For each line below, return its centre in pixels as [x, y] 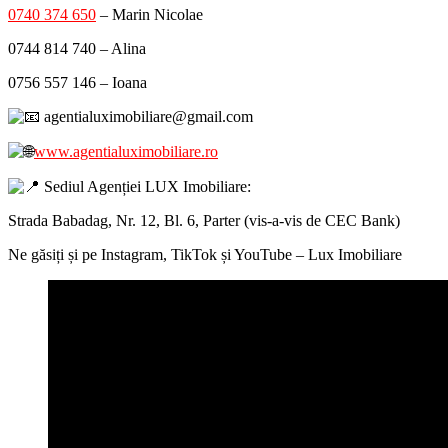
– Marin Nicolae [149, 15]
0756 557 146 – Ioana [77, 83]
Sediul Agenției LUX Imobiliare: [145, 187]
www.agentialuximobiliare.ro [126, 152]
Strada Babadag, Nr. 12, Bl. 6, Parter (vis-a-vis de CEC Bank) [204, 221]
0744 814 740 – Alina [77, 49]
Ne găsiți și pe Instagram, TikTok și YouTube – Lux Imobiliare [205, 255]
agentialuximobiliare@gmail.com [146, 117]
